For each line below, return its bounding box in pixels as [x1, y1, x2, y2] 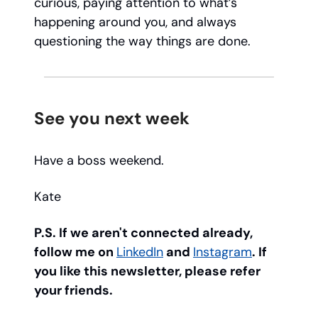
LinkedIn [116, 243, 163, 261]
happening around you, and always [34, 13, 236, 31]
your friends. [34, 282, 113, 300]
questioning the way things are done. [34, 33, 251, 50]
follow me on [34, 243, 116, 261]
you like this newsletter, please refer [34, 263, 261, 280]
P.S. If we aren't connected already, [34, 224, 253, 242]
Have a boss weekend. [34, 152, 164, 170]
